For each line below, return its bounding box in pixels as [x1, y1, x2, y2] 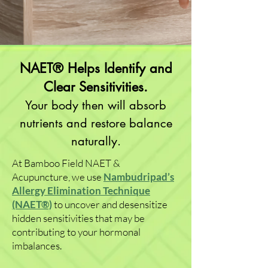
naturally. [71, 133, 121, 149]
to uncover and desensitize [54, 198, 167, 211]
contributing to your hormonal [12, 226, 141, 238]
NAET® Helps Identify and [19, 60, 172, 77]
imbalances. [12, 239, 62, 252]
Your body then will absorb [25, 98, 166, 113]
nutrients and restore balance [19, 115, 172, 131]
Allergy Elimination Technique [12, 184, 150, 197]
